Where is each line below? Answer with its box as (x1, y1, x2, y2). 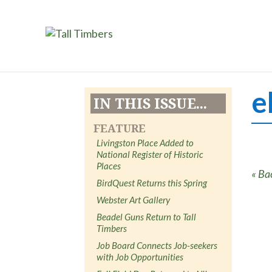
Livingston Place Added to (97, 137, 194, 148)
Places (97, 160, 121, 171)
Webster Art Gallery (97, 194, 171, 205)
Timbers (97, 222, 127, 234)
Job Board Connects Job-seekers (97, 239, 218, 251)
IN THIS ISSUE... (93, 93, 208, 113)
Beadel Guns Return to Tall (97, 211, 197, 222)
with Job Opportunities (97, 251, 184, 262)
